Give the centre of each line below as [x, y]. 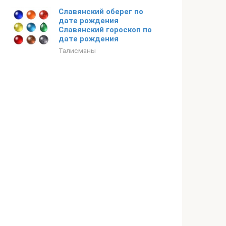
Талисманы [77, 50]
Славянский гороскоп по [105, 30]
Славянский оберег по [101, 12]
